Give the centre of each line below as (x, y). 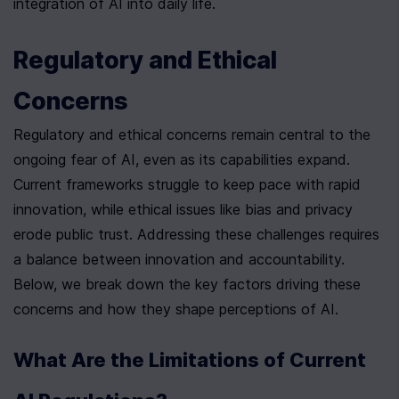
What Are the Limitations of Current (190, 360)
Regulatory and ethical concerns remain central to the (192, 135)
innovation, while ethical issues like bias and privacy (183, 210)
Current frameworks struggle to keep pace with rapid (187, 185)
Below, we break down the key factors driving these (187, 285)
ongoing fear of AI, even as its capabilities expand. (182, 160)
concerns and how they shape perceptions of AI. (176, 309)
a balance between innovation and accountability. (179, 260)
